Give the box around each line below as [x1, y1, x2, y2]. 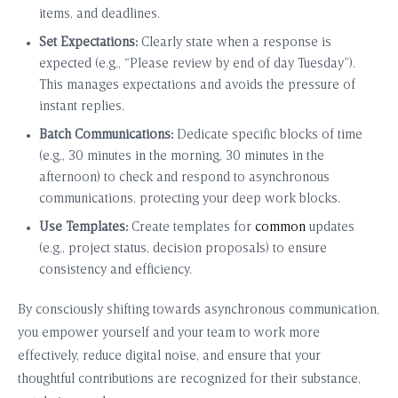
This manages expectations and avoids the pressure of [39, 78, 355, 92]
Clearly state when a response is [138, 36, 331, 50]
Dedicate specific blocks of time [173, 128, 362, 142]
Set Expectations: [39, 36, 138, 50]
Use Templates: [39, 220, 128, 235]
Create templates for [128, 220, 255, 235]
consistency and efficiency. [39, 263, 192, 277]
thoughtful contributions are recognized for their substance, [18, 372, 361, 386]
